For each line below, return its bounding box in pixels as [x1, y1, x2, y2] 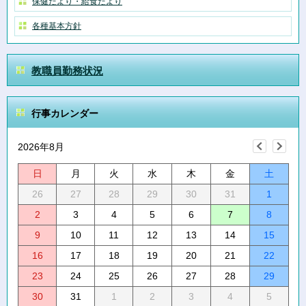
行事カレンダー [31, 108, 98, 119]
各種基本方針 [32, 21, 81, 31]
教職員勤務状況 [31, 66, 103, 76]
